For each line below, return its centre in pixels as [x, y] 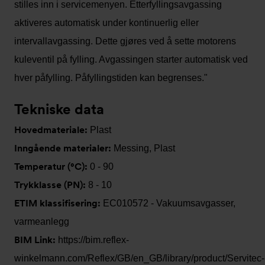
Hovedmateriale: [52, 130]
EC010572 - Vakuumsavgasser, [169, 203]
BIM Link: [36, 240]
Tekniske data [59, 109]
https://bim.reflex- [93, 240]
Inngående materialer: [64, 148]
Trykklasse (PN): [51, 185]
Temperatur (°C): [52, 167]
